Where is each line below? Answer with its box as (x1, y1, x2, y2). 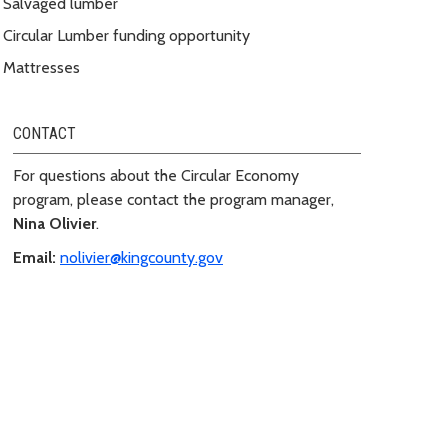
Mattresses (3, 57, 80, 77)
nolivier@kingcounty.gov (60, 247, 223, 267)
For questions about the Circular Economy (13, 165, 299, 185)
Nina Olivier (13, 213, 96, 233)
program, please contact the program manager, (13, 189, 334, 209)
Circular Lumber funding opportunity (3, 25, 250, 45)
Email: (13, 247, 56, 267)
